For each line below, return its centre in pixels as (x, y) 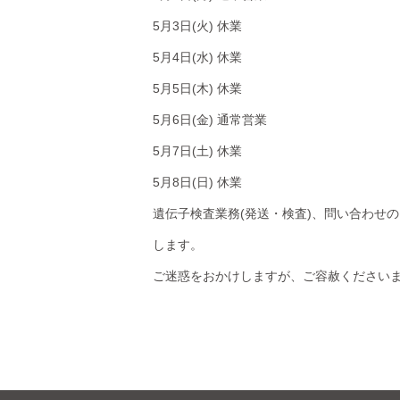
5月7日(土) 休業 (197, 151)
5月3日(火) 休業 (197, 26)
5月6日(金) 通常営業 (209, 120)
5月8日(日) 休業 (197, 183)
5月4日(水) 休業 (197, 58)
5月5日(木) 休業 (197, 89)
